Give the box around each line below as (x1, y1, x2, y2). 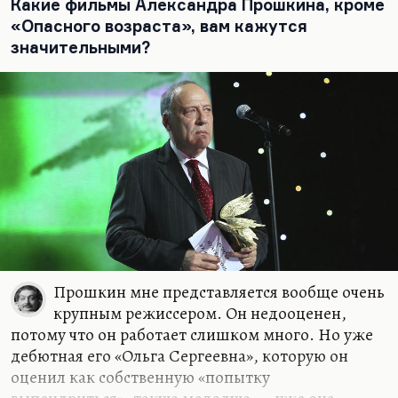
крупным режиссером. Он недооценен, (53, 301, 346, 325)
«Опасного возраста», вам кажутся (11, 16, 307, 36)
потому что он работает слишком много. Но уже (11, 322, 373, 346)
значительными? (11, 37, 150, 57)
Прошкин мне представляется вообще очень (53, 280, 385, 304)
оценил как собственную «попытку (11, 365, 270, 389)
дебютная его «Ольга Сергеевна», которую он (11, 344, 348, 368)
